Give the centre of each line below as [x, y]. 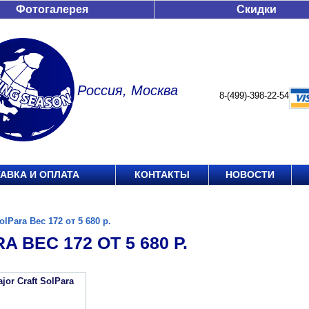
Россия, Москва [128, 90]
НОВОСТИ [250, 175]
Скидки [257, 9]
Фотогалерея [52, 9]
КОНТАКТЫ [162, 175]
